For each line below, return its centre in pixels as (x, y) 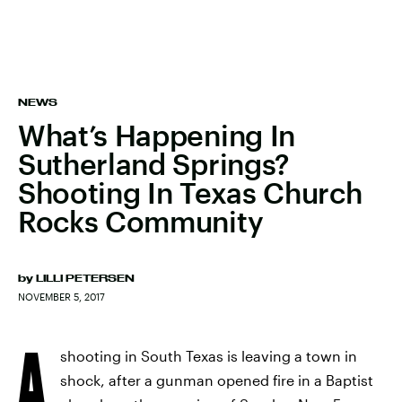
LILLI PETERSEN (85, 278)
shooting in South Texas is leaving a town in (209, 356)
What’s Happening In (157, 135)
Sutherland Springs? (154, 164)
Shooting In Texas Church (190, 192)
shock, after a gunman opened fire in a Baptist (217, 380)
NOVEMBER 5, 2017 (61, 297)
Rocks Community (141, 221)
